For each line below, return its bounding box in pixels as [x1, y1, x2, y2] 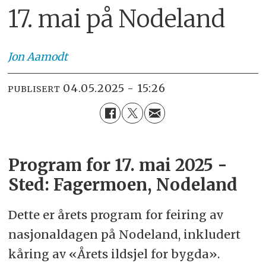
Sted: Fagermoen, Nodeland [8, 175, 237, 196]
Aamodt [27, 50, 68, 64]
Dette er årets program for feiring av [8, 207, 223, 223]
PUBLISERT [8, 83, 61, 94]
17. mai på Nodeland [8, 4, 226, 34]
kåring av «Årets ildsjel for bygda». [8, 246, 220, 262]
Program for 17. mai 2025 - [8, 155, 227, 176]
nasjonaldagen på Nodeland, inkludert [8, 227, 240, 242]
